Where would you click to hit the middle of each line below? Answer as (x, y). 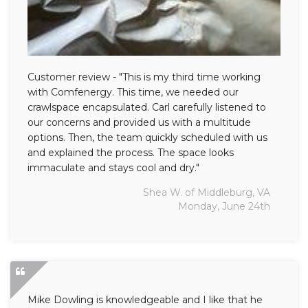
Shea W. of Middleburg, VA (207, 192)
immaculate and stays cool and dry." (113, 167)
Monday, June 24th (224, 206)
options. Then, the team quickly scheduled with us (147, 137)
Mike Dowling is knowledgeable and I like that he (145, 299)
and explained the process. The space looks (131, 152)
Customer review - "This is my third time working (144, 77)
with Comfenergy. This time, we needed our (133, 92)
